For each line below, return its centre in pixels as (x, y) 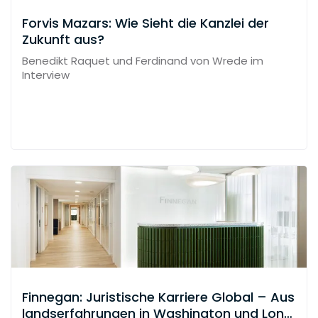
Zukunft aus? (63, 39)
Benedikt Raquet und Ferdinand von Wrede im (143, 61)
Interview (46, 75)
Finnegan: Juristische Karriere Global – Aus (158, 297)
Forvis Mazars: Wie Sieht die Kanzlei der (146, 23)
